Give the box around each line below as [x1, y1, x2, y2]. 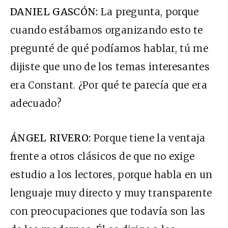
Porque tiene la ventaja [91, 132, 206, 145]
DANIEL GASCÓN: [10, 6, 98, 18]
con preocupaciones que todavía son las [10, 205, 205, 218]
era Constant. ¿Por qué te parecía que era [10, 79, 208, 92]
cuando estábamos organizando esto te [10, 24, 203, 37]
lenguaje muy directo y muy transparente [10, 187, 212, 199]
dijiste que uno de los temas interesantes [10, 61, 210, 73]
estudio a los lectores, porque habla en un [10, 168, 213, 181]
